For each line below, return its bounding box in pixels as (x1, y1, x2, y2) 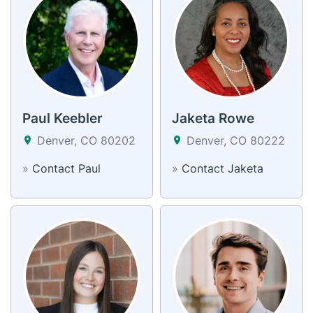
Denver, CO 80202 (34, 133, 136, 147)
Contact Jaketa (182, 161, 263, 175)
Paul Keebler (22, 110, 103, 126)
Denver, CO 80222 (183, 133, 285, 147)
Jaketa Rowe (172, 110, 254, 126)
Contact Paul (32, 161, 101, 175)
